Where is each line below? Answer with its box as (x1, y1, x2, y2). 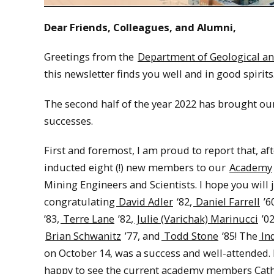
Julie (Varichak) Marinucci (135, 212, 258, 226)
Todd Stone (161, 229, 218, 243)
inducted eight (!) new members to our (44, 160, 228, 175)
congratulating (44, 194, 115, 209)
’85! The (220, 229, 257, 243)
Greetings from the (44, 50, 136, 64)
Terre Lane (61, 212, 114, 226)
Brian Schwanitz (45, 229, 121, 243)
